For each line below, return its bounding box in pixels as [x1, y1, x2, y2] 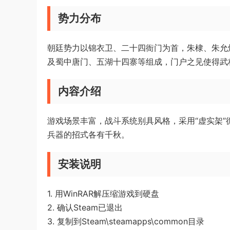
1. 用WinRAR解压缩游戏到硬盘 [47, 188, 159, 199]
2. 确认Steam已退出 [47, 202, 123, 213]
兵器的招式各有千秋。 [47, 129, 129, 140]
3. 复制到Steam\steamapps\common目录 [47, 216, 204, 226]
